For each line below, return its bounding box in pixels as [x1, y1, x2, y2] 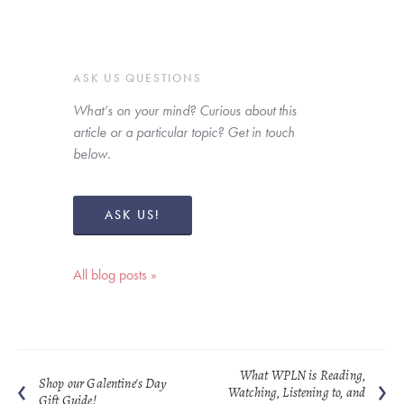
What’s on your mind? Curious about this [73, 100, 298, 120]
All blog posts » [73, 264, 158, 284]
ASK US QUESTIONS [73, 69, 202, 86]
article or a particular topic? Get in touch [73, 122, 296, 142]
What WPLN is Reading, [239, 369, 365, 383]
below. [73, 143, 115, 163]
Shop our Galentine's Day [39, 377, 168, 391]
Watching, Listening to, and [227, 386, 365, 400]
